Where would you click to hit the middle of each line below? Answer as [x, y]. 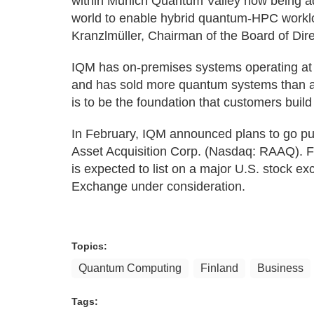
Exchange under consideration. [158, 186]
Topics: [89, 246]
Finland [219, 268]
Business [280, 268]
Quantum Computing [130, 268]
